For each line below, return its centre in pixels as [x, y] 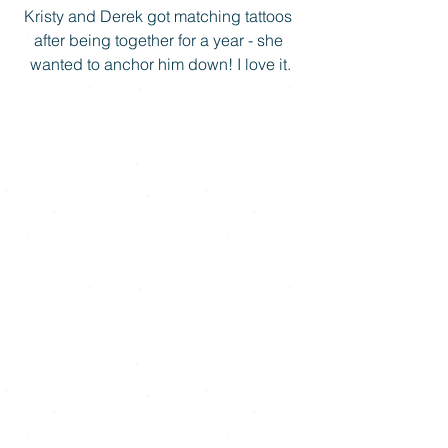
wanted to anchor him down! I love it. [160, 63]
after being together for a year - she [160, 39]
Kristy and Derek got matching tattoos [160, 15]
